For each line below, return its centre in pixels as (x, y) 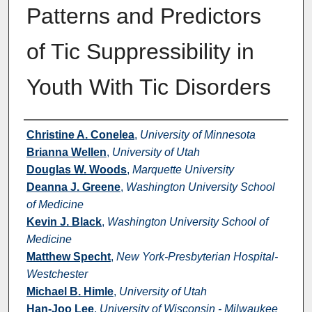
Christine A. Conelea (80, 134)
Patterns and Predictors (143, 16)
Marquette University (183, 169)
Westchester (57, 274)
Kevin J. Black (64, 221)
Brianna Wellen (66, 152)
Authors (50, 133)
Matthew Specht (68, 256)
